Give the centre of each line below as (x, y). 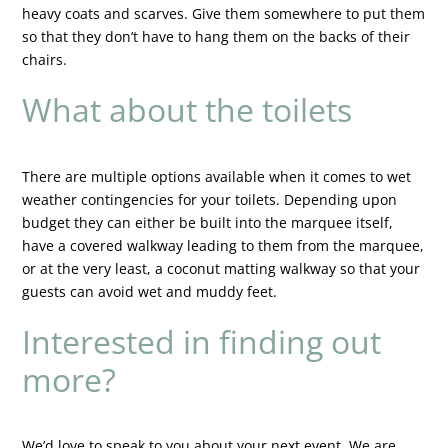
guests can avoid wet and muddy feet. (150, 291)
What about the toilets (187, 110)
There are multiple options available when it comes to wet (217, 176)
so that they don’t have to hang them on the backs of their (216, 37)
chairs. (45, 60)
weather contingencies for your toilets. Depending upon (210, 199)
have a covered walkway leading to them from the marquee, (223, 245)
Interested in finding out (202, 341)
